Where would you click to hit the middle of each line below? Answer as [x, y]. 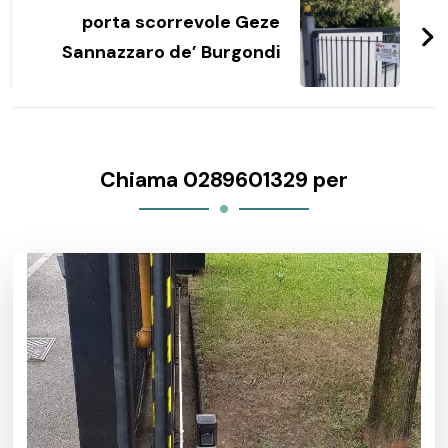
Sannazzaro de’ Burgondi [170, 51]
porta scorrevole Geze [180, 21]
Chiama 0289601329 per [224, 179]
